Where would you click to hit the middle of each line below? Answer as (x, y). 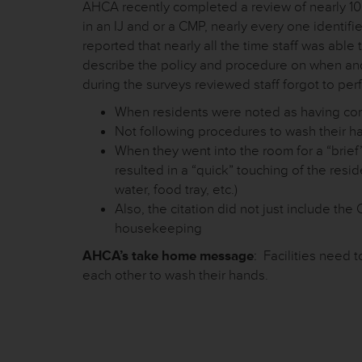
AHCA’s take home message (168, 256)
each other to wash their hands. (175, 275)
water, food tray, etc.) (176, 189)
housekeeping (158, 228)
